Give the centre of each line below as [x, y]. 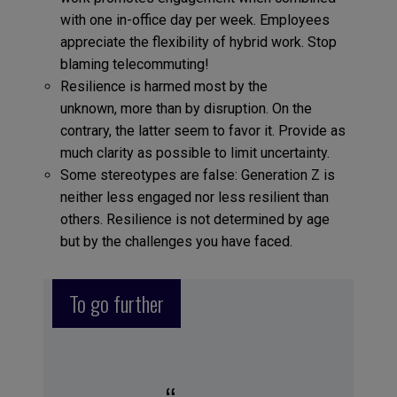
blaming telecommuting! [136, 64]
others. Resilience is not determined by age [195, 219]
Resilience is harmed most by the [163, 86]
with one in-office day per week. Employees [195, 19]
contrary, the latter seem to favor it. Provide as [202, 130]
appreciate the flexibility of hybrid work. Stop [198, 42]
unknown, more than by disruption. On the [186, 108]
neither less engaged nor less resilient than [194, 197]
